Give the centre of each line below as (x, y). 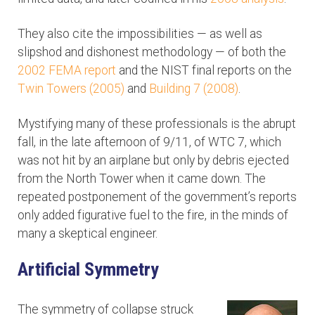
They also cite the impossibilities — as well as (140, 34)
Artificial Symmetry (88, 270)
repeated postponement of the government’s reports (157, 197)
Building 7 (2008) (194, 89)
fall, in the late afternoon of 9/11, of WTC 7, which (149, 142)
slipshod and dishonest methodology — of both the (152, 52)
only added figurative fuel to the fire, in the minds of (153, 216)
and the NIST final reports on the (204, 71)
